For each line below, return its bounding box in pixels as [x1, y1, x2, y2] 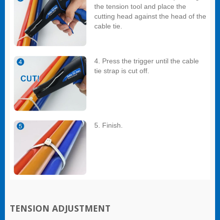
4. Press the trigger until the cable [94, 57, 199, 65]
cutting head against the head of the [94, 12, 206, 21]
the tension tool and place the [94, 2, 186, 11]
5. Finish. [94, 121, 123, 130]
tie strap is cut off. [94, 67, 149, 75]
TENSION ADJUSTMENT [10, 202, 110, 215]
